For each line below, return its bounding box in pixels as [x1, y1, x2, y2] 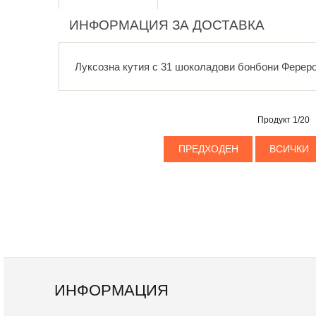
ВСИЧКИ [267, 144, 312, 155]
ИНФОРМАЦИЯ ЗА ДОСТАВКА [68, 18, 265, 33]
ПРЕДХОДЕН [175, 144, 241, 155]
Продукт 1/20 [257, 115, 310, 126]
